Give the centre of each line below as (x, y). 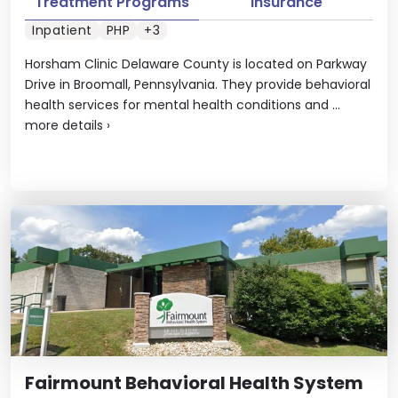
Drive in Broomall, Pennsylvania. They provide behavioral (198, 84)
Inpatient (62, 30)
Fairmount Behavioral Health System (194, 383)
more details (64, 125)
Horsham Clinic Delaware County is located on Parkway (196, 64)
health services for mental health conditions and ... (183, 105)
